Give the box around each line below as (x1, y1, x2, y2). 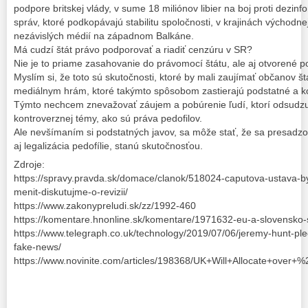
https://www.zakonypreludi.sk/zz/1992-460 (14, 199, 196, 211)
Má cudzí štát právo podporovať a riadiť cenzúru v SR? (14, 43, 252, 55)
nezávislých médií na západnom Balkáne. (14, 30, 194, 41)
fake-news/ (14, 241, 61, 252)
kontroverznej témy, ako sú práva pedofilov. (14, 112, 202, 124)
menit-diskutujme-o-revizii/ (14, 186, 128, 197)
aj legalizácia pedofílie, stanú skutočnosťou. (14, 140, 203, 151)
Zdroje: (14, 158, 45, 170)
